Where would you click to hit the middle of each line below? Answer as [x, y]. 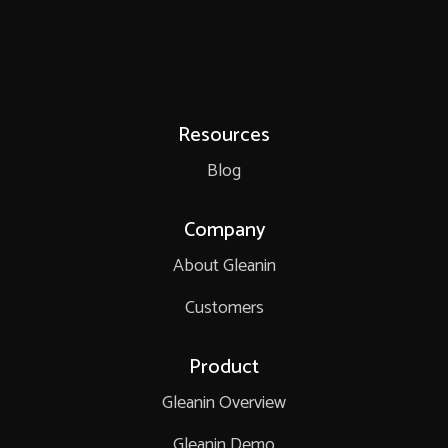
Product [224, 368]
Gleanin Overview [224, 403]
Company [224, 231]
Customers [224, 308]
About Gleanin [224, 266]
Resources [224, 136]
